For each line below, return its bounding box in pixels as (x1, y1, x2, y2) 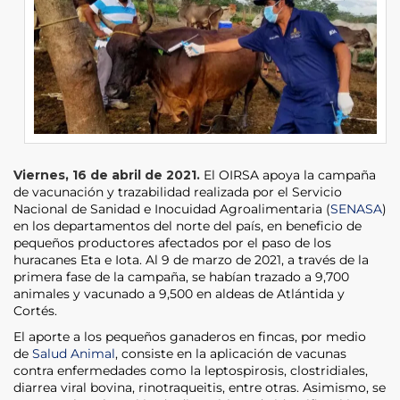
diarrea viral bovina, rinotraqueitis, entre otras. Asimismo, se (13, 379, 386, 396)
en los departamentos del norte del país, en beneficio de (13, 217, 362, 234)
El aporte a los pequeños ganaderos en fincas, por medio (13, 328, 366, 345)
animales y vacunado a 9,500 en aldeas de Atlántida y (13, 285, 345, 302)
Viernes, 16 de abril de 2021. (13, 166, 204, 183)
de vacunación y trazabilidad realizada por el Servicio (13, 183, 342, 200)
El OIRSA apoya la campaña (204, 166, 376, 183)
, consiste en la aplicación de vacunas (115, 345, 346, 362)
